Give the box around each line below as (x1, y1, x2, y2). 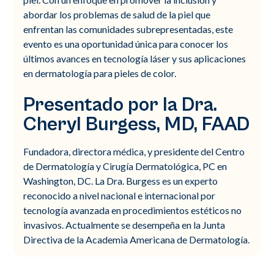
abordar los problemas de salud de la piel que (23, 8, 211, 20)
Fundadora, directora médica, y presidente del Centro (23, 145, 245, 157)
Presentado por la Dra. (23, 93, 218, 116)
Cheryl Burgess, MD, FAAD (23, 113, 250, 136)
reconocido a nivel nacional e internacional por (23, 189, 216, 201)
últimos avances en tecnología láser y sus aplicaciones (23, 52, 246, 64)
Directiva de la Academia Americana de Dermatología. (23, 233, 250, 245)
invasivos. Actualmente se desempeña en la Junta (23, 218, 226, 231)
